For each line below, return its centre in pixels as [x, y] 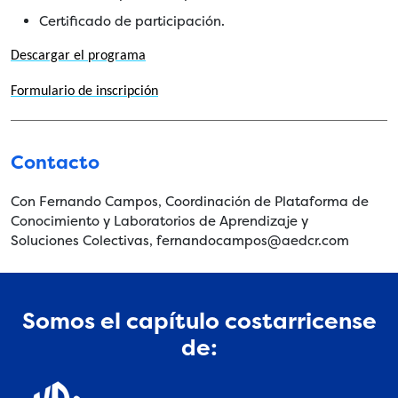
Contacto [55, 162]
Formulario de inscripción [84, 91]
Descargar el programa [78, 56]
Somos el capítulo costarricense [199, 321]
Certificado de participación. [132, 20]
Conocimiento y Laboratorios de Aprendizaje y [159, 220]
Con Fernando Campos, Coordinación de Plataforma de [190, 201]
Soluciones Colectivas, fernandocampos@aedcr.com [180, 240]
